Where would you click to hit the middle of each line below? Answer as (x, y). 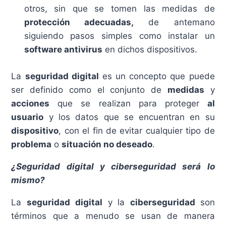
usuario (27, 117)
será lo (199, 166)
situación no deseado (107, 144)
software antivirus (63, 50)
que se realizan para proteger (128, 103)
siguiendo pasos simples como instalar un (119, 36)
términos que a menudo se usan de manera (113, 216)
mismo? (28, 180)
